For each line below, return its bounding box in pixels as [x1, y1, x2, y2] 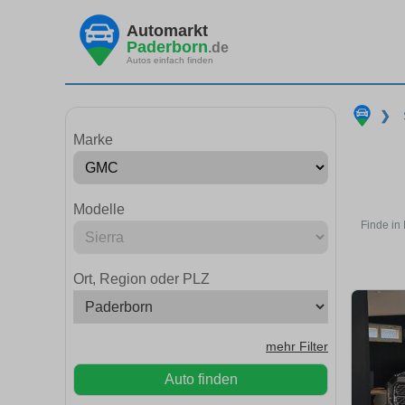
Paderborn [127, 37, 208, 56]
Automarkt [127, 21, 208, 40]
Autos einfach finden [127, 54, 213, 65]
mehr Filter [266, 340, 328, 353]
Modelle [73, 202, 125, 217]
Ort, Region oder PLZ [73, 271, 210, 287]
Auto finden [164, 372, 238, 387]
